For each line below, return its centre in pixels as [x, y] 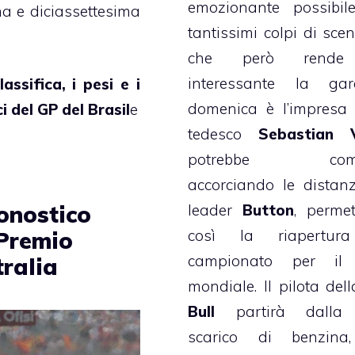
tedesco [223, 134]
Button [269, 210]
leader [216, 210]
